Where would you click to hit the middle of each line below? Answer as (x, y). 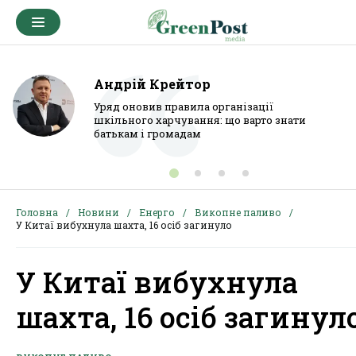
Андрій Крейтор (152, 84)
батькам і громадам (147, 133)
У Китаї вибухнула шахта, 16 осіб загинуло (124, 225)
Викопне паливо (238, 212)
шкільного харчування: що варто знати (200, 120)
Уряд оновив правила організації (184, 106)
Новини (99, 212)
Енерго (157, 212)
